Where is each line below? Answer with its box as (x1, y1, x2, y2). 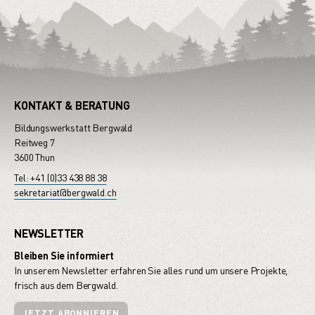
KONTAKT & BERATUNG (14, 98, 130, 112)
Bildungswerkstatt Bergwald (14, 122, 133, 134)
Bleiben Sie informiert (14, 250, 114, 262)
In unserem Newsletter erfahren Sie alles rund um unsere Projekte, (14, 264, 288, 277)
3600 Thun (14, 151, 55, 164)
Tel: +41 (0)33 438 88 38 (14, 172, 107, 184)
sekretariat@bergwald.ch (14, 186, 117, 199)
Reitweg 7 (14, 136, 55, 149)
